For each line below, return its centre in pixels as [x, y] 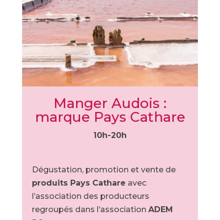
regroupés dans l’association [90, 209]
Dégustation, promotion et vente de [104, 170]
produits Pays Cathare [79, 183]
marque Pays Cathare [110, 117]
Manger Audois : [110, 103]
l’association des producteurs [90, 196]
